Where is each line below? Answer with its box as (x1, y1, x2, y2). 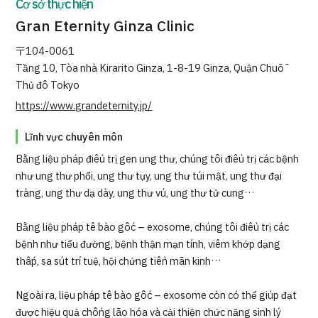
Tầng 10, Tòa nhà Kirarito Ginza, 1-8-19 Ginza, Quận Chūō (16, 61, 285, 77)
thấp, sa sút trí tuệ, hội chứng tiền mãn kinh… (16, 254, 221, 270)
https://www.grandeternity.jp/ (16, 99, 153, 114)
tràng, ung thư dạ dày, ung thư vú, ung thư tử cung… (16, 186, 255, 202)
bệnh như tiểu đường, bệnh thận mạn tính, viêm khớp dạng (16, 237, 281, 253)
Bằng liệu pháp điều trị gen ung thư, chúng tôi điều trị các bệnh (16, 152, 300, 168)
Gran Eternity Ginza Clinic (16, 16, 195, 38)
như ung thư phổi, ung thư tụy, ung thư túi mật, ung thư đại (16, 169, 283, 185)
